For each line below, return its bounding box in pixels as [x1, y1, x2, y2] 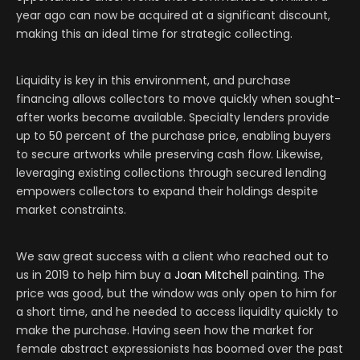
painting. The [248, 267, 325, 284]
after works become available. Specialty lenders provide [16, 109, 329, 126]
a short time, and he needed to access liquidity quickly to [16, 304, 338, 321]
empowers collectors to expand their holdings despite [16, 183, 318, 200]
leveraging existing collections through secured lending [16, 165, 326, 182]
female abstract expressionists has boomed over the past [16, 341, 343, 358]
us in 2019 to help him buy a [16, 267, 174, 284]
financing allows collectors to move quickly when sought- [16, 91, 341, 108]
